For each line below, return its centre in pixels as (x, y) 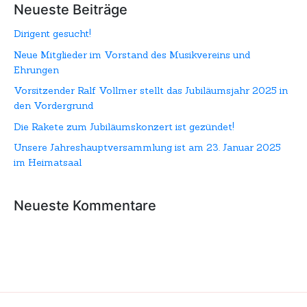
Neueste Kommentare (85, 205)
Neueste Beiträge (71, 10)
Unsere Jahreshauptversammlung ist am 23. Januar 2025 (147, 147)
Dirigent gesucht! (52, 34)
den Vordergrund (53, 106)
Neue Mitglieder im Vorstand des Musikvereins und (132, 54)
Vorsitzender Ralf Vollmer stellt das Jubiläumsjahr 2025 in (151, 91)
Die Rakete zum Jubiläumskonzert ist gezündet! (124, 126)
